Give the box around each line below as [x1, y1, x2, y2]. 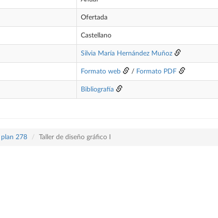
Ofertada [81, 14, 108, 21]
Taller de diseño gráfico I [39, 134, 111, 141]
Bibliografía [81, 86, 114, 93]
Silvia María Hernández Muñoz [81, 50, 172, 57]
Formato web [81, 68, 121, 75]
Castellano [81, 32, 111, 39]
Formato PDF [136, 68, 177, 75]
